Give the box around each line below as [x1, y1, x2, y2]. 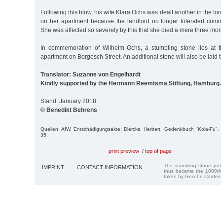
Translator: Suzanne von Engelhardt [40, 71, 141, 78]
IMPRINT [42, 164, 64, 170]
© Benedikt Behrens [40, 106, 97, 113]
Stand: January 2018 [40, 97, 96, 105]
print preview [109, 147, 139, 154]
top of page [145, 147, 172, 154]
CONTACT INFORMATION [77, 164, 143, 170]
